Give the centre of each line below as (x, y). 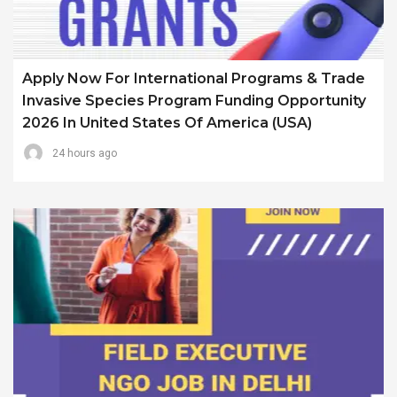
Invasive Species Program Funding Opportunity (194, 101)
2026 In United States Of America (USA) (167, 123)
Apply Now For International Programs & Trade (194, 79)
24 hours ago (85, 154)
